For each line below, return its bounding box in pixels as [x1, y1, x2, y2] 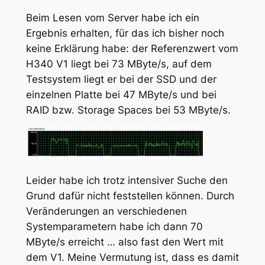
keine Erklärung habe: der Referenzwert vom [25, 42, 238, 54]
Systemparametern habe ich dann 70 [25, 221, 203, 233]
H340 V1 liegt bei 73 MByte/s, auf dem [25, 57, 212, 70]
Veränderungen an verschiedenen [25, 205, 187, 218]
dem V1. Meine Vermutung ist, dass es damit [25, 251, 239, 264]
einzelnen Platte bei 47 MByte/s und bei [25, 88, 216, 101]
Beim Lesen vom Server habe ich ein [25, 11, 199, 24]
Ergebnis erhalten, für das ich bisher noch [25, 27, 224, 39]
